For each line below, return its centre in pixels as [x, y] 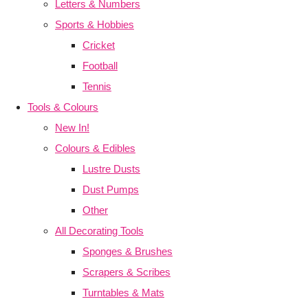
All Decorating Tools [99, 231]
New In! [72, 128]
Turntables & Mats [123, 293]
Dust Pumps [111, 190]
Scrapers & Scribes [126, 272]
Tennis [97, 87]
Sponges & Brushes [128, 252]
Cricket [99, 45]
